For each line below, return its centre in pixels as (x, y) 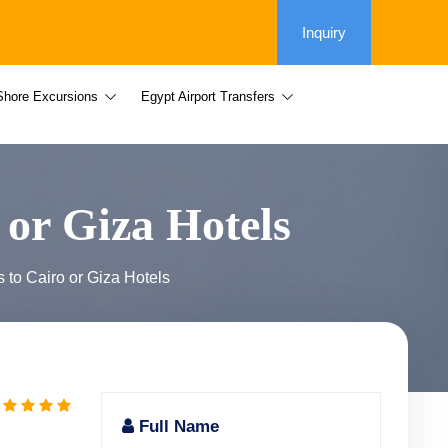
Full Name (176, 426)
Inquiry (324, 32)
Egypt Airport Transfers (210, 96)
